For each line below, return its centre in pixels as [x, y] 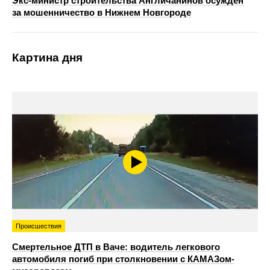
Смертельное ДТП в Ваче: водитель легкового [116, 247]
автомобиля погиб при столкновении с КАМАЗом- [123, 259]
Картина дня [47, 58]
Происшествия [39, 226]
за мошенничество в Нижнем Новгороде [102, 13]
